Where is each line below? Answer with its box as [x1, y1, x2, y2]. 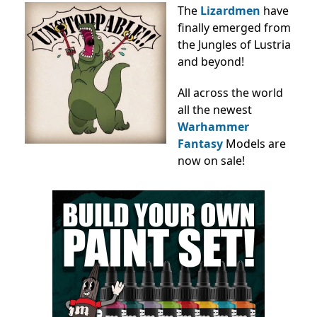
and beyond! [178, 54, 244, 69]
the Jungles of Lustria [178, 37, 291, 52]
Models [226, 136, 265, 151]
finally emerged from [178, 20, 291, 35]
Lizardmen [200, 3, 260, 18]
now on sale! [178, 153, 245, 168]
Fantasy [178, 136, 223, 151]
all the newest [178, 102, 252, 117]
